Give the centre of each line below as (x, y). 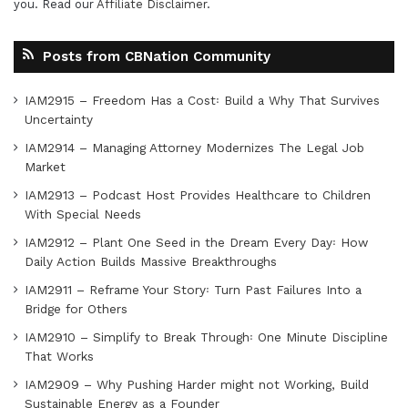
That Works (59, 356)
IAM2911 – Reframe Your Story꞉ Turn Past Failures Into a (193, 290)
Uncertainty (59, 119)
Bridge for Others (76, 309)
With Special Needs (83, 214)
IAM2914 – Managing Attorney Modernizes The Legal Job (194, 148)
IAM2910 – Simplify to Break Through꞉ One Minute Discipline (206, 337)
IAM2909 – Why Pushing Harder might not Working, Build (197, 384)
